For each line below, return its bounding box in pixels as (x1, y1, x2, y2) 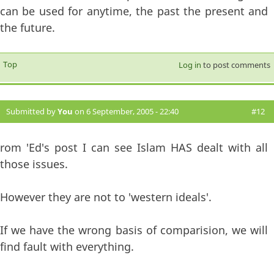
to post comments (201, 59, 270, 71)
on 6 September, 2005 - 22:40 (73, 106, 179, 117)
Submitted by (6, 106, 57, 117)
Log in (178, 59, 201, 71)
